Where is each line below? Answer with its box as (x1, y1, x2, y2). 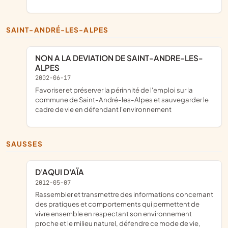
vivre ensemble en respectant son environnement (35, 209, 192, 218)
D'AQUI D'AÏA (42, 167, 84, 177)
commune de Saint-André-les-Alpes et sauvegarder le (35, 95, 209, 104)
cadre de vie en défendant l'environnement (35, 104, 172, 113)
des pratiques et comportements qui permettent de (35, 199, 199, 209)
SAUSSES (11, 139, 43, 148)
